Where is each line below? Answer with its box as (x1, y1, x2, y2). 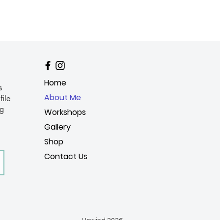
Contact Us (44, 151, 87, 162)
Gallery (44, 121, 71, 133)
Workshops (44, 107, 86, 118)
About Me (44, 92, 81, 103)
